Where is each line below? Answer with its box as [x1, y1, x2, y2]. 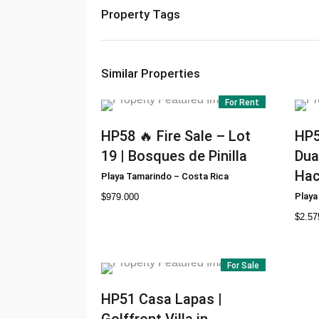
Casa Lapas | [139, 291, 222, 308]
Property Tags [101, 7, 180, 21]
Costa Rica [182, 171, 229, 182]
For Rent [225, 98, 259, 108]
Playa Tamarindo [101, 171, 172, 182]
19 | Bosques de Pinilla [101, 147, 247, 164]
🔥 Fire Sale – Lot [139, 127, 251, 145]
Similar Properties [101, 66, 200, 80]
